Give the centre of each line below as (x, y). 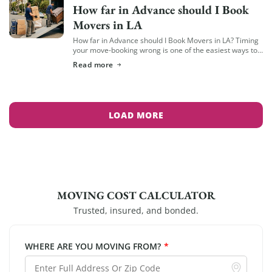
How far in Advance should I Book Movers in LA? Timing (166, 40)
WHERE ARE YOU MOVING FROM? (93, 246)
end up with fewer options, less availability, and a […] (161, 60)
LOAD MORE (136, 114)
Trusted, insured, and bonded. (136, 210)
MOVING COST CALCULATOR (136, 195)
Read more (93, 65)
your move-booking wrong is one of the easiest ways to (165, 50)
